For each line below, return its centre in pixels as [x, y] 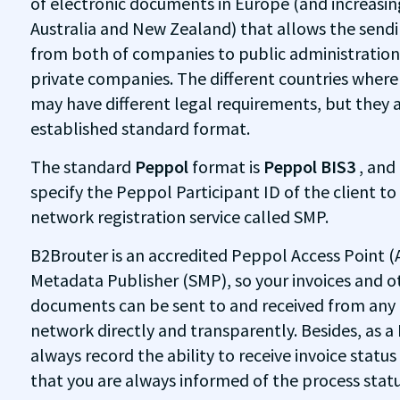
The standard [82, 167]
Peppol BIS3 [311, 167]
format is [227, 167]
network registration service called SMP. [179, 217]
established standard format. [140, 128]
